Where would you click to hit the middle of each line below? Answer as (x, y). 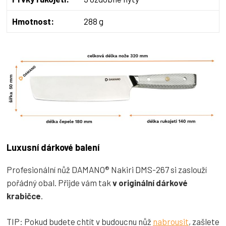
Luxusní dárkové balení (53, 148)
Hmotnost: (33, 21)
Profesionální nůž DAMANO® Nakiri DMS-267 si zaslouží (107, 170)
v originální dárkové (150, 183)
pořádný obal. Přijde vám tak (60, 183)
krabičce (24, 196)
